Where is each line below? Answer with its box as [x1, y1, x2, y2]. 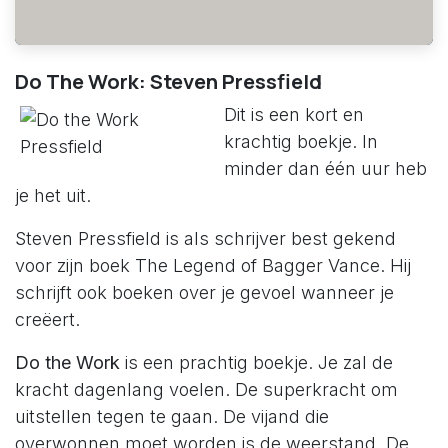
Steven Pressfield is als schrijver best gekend [15, 227, 396, 249]
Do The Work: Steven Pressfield [15, 66, 322, 95]
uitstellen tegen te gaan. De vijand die [15, 405, 329, 427]
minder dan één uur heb [224, 157, 427, 179]
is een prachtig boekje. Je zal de [120, 351, 393, 373]
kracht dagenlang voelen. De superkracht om [15, 378, 398, 400]
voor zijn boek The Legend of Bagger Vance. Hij [15, 254, 411, 276]
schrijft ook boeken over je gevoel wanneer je [15, 281, 394, 303]
